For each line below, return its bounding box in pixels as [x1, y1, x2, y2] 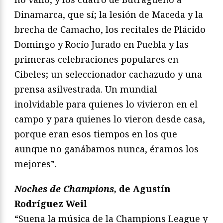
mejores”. [14, 157, 57, 170]
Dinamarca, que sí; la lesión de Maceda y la [14, 8, 203, 20]
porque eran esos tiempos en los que [14, 127, 177, 140]
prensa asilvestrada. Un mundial [14, 83, 157, 95]
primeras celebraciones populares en [14, 53, 179, 65]
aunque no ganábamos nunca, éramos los [14, 142, 199, 155]
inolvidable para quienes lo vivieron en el [14, 98, 198, 110]
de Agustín [116, 182, 171, 195]
